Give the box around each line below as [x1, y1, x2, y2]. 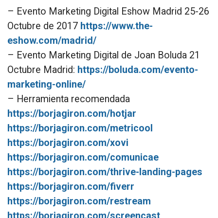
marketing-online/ [7, 78, 86, 90]
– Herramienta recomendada [7, 93, 130, 105]
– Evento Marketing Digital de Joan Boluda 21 [7, 49, 200, 61]
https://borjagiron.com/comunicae [7, 151, 159, 163]
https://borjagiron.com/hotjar [7, 108, 136, 119]
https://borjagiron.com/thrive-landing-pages [7, 166, 202, 178]
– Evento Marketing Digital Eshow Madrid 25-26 [7, 5, 209, 17]
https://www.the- [80, 20, 153, 32]
